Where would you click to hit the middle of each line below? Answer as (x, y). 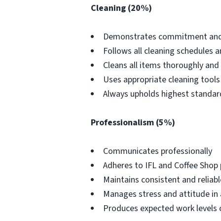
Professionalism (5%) (133, 123)
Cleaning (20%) (121, 8)
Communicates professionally (158, 151)
